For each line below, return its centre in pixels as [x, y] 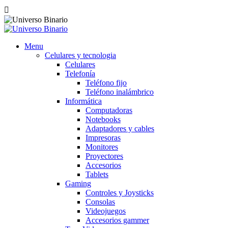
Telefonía [80, 74]
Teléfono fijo [106, 83]
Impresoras [103, 138]
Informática [83, 101]
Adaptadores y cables [120, 129]
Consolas [100, 202]
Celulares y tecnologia [80, 55]
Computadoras [109, 110]
